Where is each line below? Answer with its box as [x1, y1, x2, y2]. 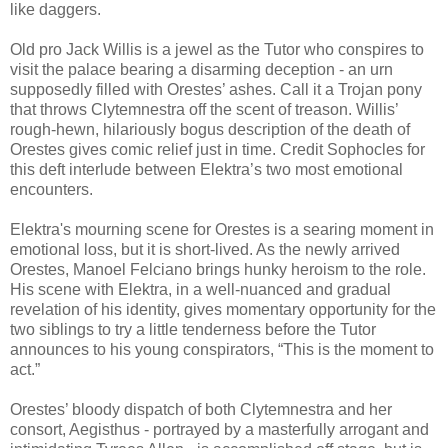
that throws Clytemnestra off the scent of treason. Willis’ [10, 101, 398, 119]
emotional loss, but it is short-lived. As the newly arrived [10, 241, 400, 259]
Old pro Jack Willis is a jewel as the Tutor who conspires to [10, 41, 424, 59]
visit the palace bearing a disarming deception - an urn [10, 61, 393, 79]
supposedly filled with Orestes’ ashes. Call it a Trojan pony [10, 81, 422, 99]
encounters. [10, 181, 93, 199]
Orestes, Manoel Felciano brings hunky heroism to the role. [10, 261, 426, 279]
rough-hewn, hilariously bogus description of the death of [10, 121, 410, 139]
